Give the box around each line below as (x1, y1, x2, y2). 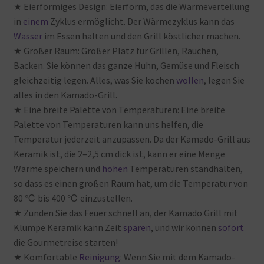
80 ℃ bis (13, 192, 49, 204)
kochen (144, 74, 174, 86)
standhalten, (190, 162, 243, 174)
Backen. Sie (13, 59, 58, 71)
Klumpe (13, 221, 45, 233)
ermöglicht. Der (77, 15, 141, 27)
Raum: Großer (54, 44, 110, 57)
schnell (108, 206, 138, 219)
